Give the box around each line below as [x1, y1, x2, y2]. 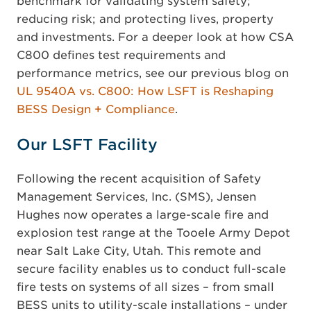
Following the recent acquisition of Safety [17, 172, 261, 185]
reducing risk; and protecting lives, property [17, 12, 274, 26]
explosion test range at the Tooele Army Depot [17, 226, 290, 239]
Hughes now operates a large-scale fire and [17, 208, 269, 221]
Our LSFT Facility [17, 135, 158, 153]
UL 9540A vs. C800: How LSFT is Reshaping [17, 85, 274, 98]
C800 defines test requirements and [17, 49, 226, 62]
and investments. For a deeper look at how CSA [17, 31, 294, 44]
